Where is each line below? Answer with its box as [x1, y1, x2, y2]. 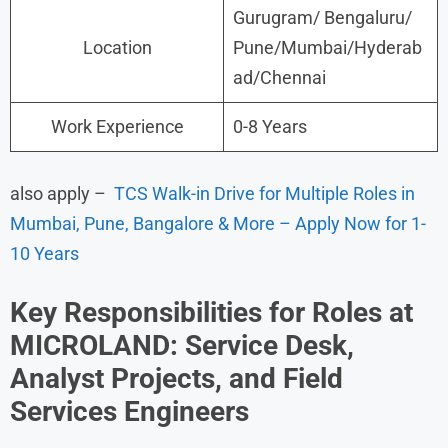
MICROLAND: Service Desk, [10, 328, 354, 362]
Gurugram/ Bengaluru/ [233, 6, 412, 28]
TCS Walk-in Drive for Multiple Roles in [114, 182, 415, 204]
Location [82, 36, 152, 58]
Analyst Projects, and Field [10, 361, 343, 395]
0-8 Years [233, 115, 307, 137]
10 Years [10, 242, 79, 264]
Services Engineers [10, 394, 249, 428]
